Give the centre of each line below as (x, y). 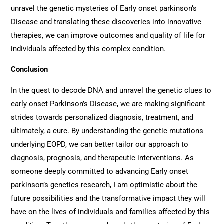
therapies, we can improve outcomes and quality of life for (108, 35)
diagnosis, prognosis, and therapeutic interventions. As (103, 158)
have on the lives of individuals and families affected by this (111, 212)
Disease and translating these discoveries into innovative (106, 22)
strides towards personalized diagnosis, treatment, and (102, 118)
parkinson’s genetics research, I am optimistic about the (104, 185)
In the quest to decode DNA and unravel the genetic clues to (111, 91)
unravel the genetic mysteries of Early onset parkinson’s (104, 8)
